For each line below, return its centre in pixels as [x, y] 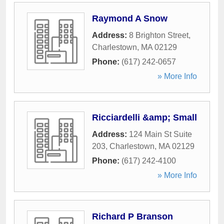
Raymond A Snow [130, 18]
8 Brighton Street [159, 35]
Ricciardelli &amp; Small [144, 117]
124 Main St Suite [160, 134]
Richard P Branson [132, 216]
